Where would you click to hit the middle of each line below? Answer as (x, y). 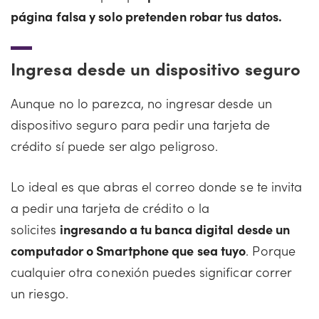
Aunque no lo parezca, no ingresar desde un (141, 103)
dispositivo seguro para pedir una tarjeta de (140, 124)
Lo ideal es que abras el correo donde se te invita (157, 186)
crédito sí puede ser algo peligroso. (115, 146)
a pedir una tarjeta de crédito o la (110, 208)
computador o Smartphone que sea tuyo (129, 250)
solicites (35, 229)
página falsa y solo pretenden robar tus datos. (147, 16)
